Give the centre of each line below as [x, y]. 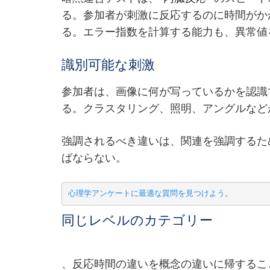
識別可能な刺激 [108, 65]
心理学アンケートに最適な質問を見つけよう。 [150, 193]
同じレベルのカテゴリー [137, 221]
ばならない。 [94, 158]
